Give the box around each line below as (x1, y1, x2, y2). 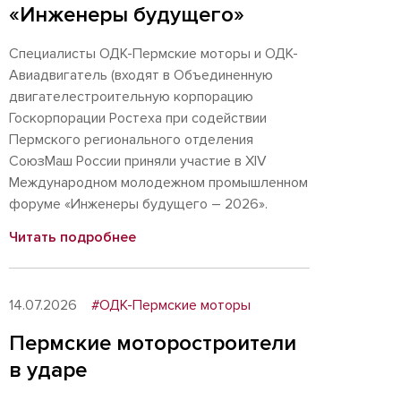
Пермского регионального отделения (9, 131, 253, 149)
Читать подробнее (9, 228, 136, 246)
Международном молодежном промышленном (9, 174, 308, 192)
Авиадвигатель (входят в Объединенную (9, 66, 273, 84)
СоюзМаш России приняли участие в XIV (9, 152, 267, 170)
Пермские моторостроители (9, 330, 296, 356)
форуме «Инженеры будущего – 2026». (9, 195, 268, 213)
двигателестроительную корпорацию (9, 88, 253, 106)
